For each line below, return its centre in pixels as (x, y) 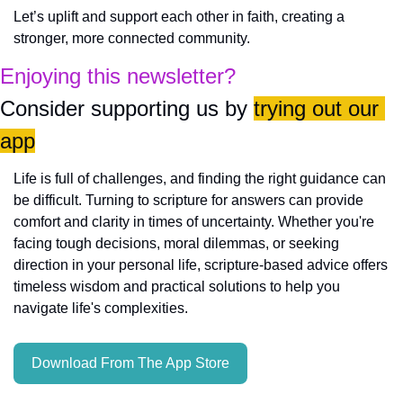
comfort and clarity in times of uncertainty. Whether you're (194, 222)
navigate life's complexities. (101, 309)
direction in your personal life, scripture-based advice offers (201, 265)
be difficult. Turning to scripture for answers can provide (188, 201)
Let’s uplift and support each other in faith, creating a (179, 17)
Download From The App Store (130, 363)
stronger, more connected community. (132, 39)
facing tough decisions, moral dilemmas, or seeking (176, 244)
